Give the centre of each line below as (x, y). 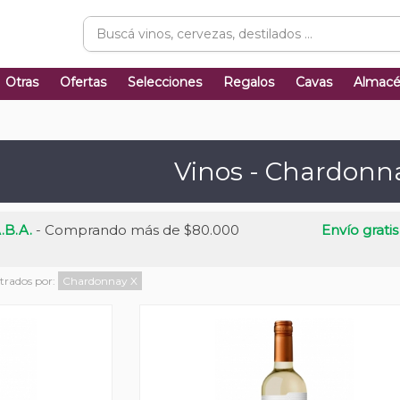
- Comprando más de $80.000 (136, 230)
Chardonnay (96, 281)
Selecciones (165, 82)
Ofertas (83, 82)
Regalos (249, 82)
